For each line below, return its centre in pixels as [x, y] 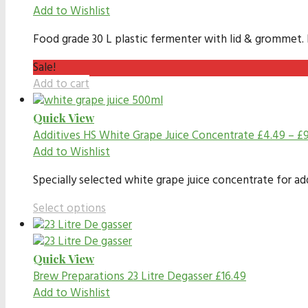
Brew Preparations [79, 276]
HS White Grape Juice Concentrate [169, 135]
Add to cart [61, 84]
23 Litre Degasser [170, 276]
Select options [69, 208]
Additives [57, 135]
